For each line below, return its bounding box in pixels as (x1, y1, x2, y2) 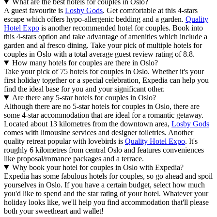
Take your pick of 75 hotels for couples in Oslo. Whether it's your (4, 67, 204, 76)
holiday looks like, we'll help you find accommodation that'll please (4, 198, 209, 206)
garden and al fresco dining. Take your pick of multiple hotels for (4, 41, 202, 49)
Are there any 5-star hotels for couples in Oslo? (12, 93, 156, 102)
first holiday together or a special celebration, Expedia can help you (4, 76, 209, 84)
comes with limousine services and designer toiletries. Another (4, 128, 193, 137)
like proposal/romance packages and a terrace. (4, 154, 144, 163)
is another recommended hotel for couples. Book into (39, 23, 203, 32)
